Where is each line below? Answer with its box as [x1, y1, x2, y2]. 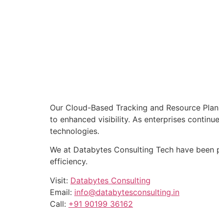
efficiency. [50, 156, 88, 167]
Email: [50, 187, 74, 197]
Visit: [50, 175, 70, 185]
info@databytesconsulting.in [74, 187, 179, 197]
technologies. [50, 126, 99, 136]
